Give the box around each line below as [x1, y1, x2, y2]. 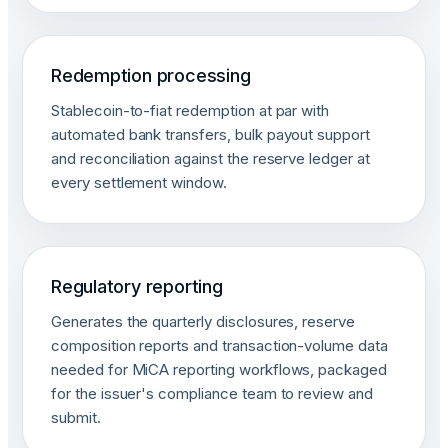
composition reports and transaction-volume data [51, 336, 388, 355]
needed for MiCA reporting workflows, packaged [51, 360, 387, 379]
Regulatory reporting [51, 276, 223, 297]
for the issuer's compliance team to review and [51, 384, 373, 403]
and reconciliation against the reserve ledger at [51, 149, 370, 168]
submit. [51, 408, 101, 427]
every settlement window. [51, 173, 227, 192]
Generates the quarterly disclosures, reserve [51, 312, 356, 331]
